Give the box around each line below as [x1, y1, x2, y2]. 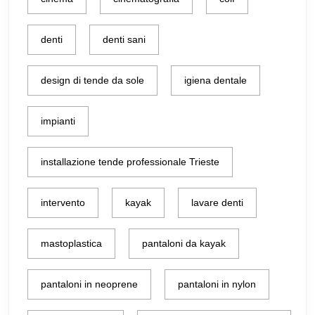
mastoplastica [41, 238, 102, 249]
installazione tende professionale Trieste [41, 156, 219, 167]
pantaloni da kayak [142, 238, 226, 249]
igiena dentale [184, 75, 247, 86]
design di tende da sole [41, 75, 144, 86]
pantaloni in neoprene [41, 278, 138, 290]
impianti [41, 115, 75, 127]
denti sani [103, 34, 146, 45]
